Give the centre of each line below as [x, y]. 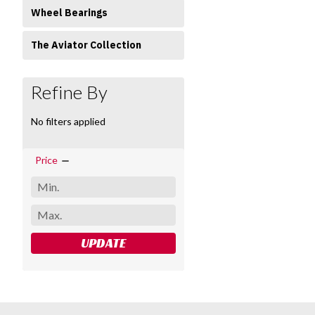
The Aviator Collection [86, 45]
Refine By [70, 92]
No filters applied [68, 121]
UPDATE [104, 243]
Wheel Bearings [69, 13]
